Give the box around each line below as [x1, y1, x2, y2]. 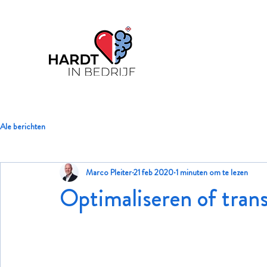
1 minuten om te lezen [176, 166, 248, 178]
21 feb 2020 [133, 166, 173, 178]
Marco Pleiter [86, 166, 132, 178]
